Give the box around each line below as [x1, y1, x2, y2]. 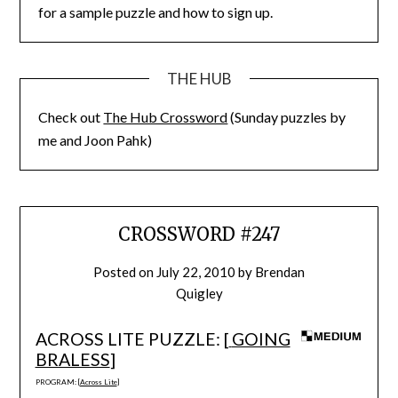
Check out [38, 107, 104, 125]
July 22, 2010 [156, 264, 235, 281]
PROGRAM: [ [35, 378, 80, 387]
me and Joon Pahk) [38, 131, 153, 148]
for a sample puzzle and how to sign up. [38, 3, 274, 20]
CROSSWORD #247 [118, 223, 280, 246]
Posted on [93, 264, 156, 281]
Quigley [175, 285, 223, 302]
